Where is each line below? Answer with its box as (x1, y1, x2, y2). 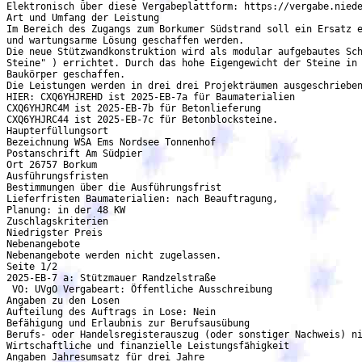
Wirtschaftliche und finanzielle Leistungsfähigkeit (6, 340, 289, 351)
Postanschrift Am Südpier (6, 148, 142, 159)
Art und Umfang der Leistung (6, 12, 159, 23)
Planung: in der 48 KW (6, 204, 125, 216)
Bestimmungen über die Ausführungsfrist (6, 182, 221, 193)
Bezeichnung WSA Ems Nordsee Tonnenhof (6, 137, 216, 148)
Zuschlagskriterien (6, 216, 108, 227)
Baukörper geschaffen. (6, 69, 125, 80)
